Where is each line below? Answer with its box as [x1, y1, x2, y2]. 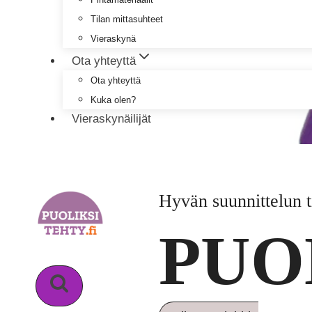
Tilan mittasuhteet [91, 13, 163, 24]
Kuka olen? [91, 94, 136, 105]
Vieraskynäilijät [71, 111, 151, 125]
